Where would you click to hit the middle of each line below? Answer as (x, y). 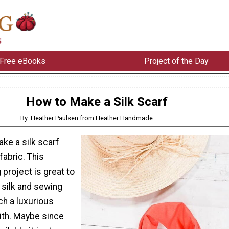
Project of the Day (176, 61)
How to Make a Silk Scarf (97, 101)
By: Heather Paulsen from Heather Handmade (87, 118)
